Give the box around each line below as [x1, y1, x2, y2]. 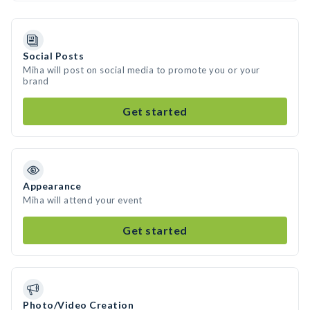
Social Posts [23, 50, 84, 62]
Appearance [23, 180, 81, 192]
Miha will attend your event [23, 194, 143, 206]
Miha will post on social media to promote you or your [23, 64, 260, 75]
